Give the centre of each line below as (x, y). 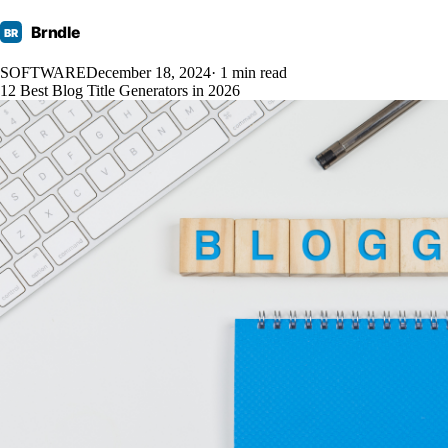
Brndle (55, 33)
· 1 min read (249, 72)
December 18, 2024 (148, 72)
